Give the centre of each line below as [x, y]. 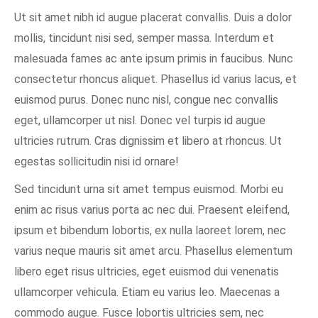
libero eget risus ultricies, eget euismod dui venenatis [147, 272]
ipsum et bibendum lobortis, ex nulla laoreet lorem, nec [150, 230]
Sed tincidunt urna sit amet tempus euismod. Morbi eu [149, 189]
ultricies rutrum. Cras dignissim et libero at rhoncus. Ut [148, 141]
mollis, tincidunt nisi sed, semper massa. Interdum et [144, 38]
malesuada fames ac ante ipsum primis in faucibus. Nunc [154, 59]
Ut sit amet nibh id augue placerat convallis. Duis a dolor [153, 17]
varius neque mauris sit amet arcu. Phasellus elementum [153, 251]
